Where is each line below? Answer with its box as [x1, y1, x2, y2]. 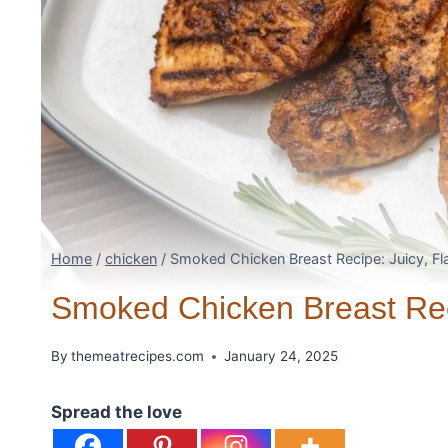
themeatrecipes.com [71, 348, 205, 365]
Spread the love [51, 402, 182, 423]
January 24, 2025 [224, 348, 339, 365]
